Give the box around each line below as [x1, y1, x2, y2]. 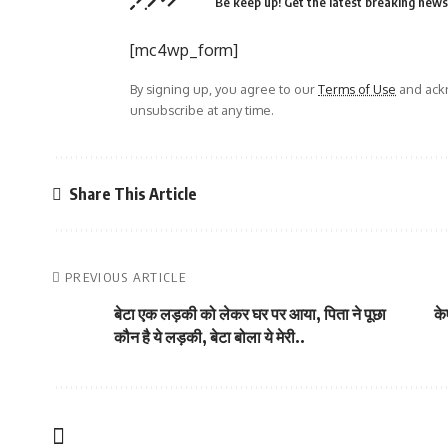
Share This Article [69, 183, 197, 204]
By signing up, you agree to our [130, 81, 318, 97]
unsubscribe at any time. [130, 102, 274, 118]
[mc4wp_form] [130, 40, 238, 60]
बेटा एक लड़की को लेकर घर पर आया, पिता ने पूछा [114, 304, 386, 324]
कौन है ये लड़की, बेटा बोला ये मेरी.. [114, 327, 305, 347]
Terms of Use [318, 81, 396, 97]
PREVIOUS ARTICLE [65, 269, 186, 285]
